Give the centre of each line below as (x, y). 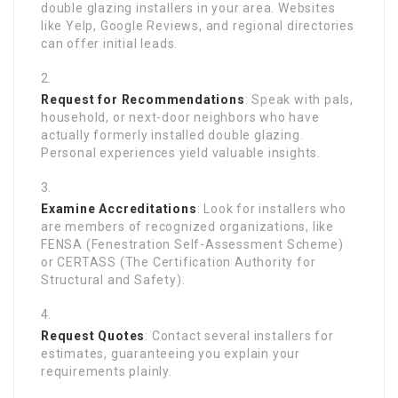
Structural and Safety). (113, 279)
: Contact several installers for (239, 335)
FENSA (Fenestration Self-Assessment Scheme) (192, 244)
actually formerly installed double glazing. (172, 135)
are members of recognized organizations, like (187, 226)
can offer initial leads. (110, 43)
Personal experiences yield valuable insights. (181, 152)
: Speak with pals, (299, 99)
